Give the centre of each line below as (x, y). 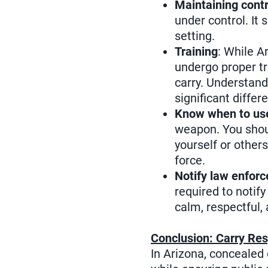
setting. (195, 36)
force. (190, 161)
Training (196, 52)
